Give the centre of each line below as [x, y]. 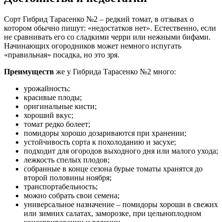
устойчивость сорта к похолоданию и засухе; [100, 142]
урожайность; [47, 88]
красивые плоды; [53, 97]
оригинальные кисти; [60, 106]
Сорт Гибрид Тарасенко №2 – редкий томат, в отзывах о [99, 19]
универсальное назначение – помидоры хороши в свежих [121, 204]
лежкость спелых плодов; [67, 160]
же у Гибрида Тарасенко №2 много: [115, 71]
